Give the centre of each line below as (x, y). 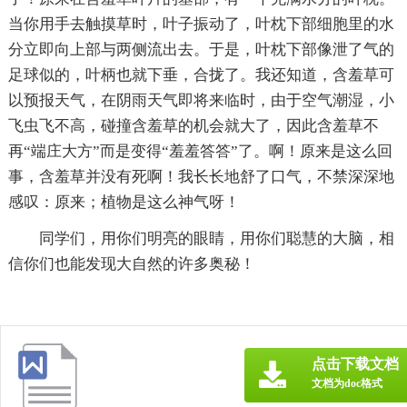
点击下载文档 (355, 363)
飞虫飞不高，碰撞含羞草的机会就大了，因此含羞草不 (193, 125)
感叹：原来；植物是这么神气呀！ (124, 202)
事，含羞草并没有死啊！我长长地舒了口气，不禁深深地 (201, 176)
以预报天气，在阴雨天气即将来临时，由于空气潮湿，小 (201, 100)
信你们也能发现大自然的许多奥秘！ (131, 263)
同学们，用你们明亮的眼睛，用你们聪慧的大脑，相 (216, 238)
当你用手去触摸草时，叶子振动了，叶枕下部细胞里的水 (201, 24)
